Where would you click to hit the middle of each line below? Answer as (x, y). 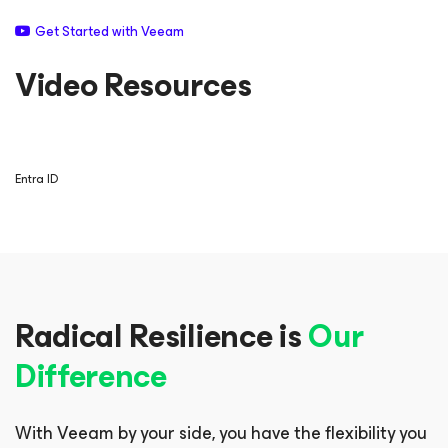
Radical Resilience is (161, 336)
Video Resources (133, 85)
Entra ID (36, 179)
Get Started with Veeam (109, 31)
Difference (91, 376)
